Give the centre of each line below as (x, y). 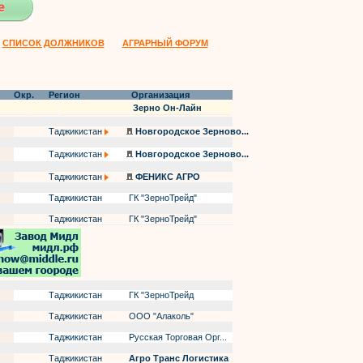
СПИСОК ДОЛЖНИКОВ (53, 43)
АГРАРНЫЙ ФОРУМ (165, 43)
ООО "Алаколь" (160, 316)
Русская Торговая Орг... (177, 337)
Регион (64, 95)
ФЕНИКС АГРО (168, 177)
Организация (160, 95)
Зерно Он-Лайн (167, 108)
